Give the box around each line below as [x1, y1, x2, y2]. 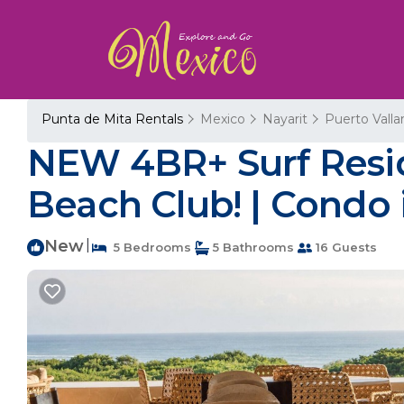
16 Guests [312, 240, 377, 254]
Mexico [200, 111, 245, 127]
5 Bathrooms [209, 240, 294, 254]
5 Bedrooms [106, 240, 191, 254]
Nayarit [262, 111, 308, 127]
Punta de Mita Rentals [41, 111, 187, 127]
